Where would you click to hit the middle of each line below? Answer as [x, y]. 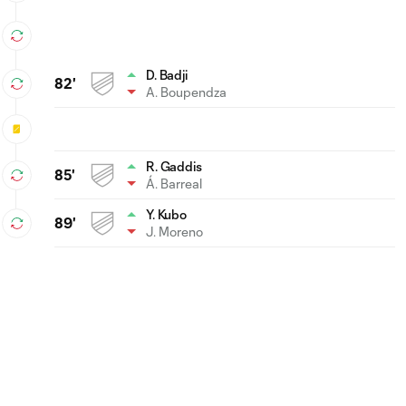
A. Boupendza [186, 92]
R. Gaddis [174, 166]
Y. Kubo [167, 214]
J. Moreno [174, 231]
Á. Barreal [174, 183]
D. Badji [167, 74]
